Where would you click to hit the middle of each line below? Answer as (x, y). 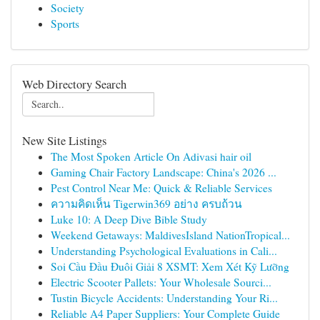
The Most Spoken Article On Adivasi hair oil (151, 156)
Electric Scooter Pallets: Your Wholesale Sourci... (161, 282)
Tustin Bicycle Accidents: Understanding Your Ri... (164, 298)
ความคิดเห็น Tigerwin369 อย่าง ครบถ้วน (146, 204)
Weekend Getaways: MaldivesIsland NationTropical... (170, 235)
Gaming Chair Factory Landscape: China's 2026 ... (164, 172)
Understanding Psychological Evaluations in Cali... (164, 251)
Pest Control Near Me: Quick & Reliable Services (161, 188)
